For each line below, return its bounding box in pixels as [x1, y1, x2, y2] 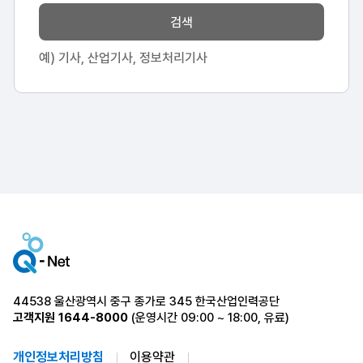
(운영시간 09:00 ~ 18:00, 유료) [128, 310, 289, 325]
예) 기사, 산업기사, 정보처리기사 [39, 50, 207, 66]
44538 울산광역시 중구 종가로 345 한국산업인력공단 [13, 293, 280, 309]
